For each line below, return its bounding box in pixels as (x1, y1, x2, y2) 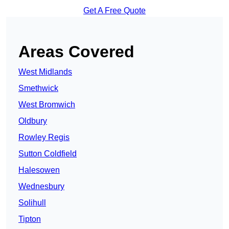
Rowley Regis (18, 133, 70, 142)
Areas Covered (18, 42, 134, 61)
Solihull (18, 198, 46, 208)
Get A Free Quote (83, 6, 146, 15)
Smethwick (18, 84, 58, 93)
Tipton (18, 215, 41, 224)
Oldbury (18, 117, 47, 126)
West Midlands (18, 67, 72, 77)
